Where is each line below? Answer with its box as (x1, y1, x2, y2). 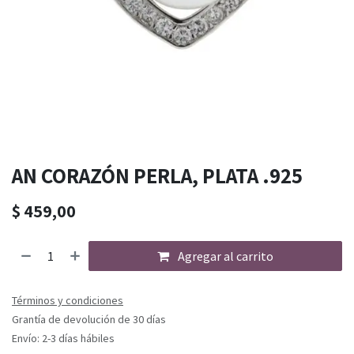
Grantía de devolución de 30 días (12, 312, 166, 327)
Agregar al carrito (175, 248, 274, 265)
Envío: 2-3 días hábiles (12, 331, 115, 346)
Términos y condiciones (12, 293, 123, 308)
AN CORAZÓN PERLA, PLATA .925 (12, 161, 303, 190)
